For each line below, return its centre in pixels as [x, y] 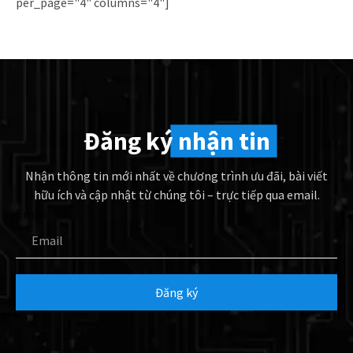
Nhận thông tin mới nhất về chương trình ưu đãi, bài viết [176, 176]
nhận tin [224, 141]
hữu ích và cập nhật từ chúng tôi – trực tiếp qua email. [176, 195]
